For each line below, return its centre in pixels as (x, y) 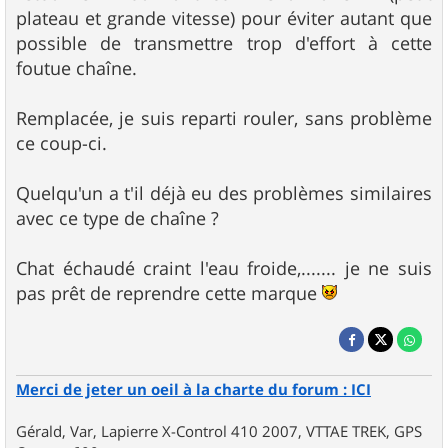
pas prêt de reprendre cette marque (169, 292)
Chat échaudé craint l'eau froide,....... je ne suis (224, 267)
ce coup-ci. (61, 142)
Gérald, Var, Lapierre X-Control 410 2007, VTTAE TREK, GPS (219, 430)
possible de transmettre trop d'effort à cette (224, 42)
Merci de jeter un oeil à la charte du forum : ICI (193, 389)
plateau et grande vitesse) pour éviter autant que (224, 17)
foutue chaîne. (76, 67)
